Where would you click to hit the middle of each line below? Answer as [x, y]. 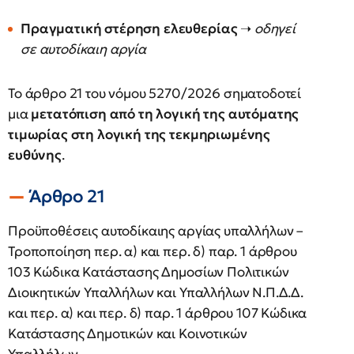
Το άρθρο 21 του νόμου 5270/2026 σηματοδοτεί [155, 93]
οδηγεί [275, 28]
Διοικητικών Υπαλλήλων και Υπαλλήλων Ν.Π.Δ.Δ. [156, 292]
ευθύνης [35, 155]
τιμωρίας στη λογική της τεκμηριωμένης [139, 134]
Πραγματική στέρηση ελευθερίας [129, 28]
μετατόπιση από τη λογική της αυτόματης [165, 114]
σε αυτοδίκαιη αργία [83, 49]
